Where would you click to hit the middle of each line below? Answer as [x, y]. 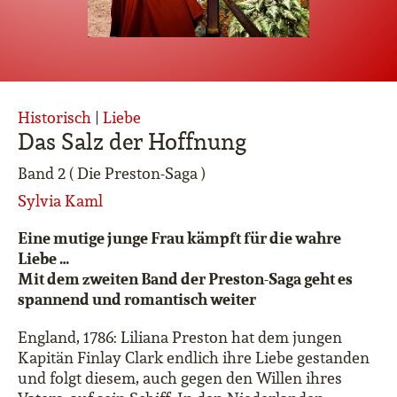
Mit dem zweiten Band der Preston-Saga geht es [185, 278]
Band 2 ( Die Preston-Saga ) [112, 173]
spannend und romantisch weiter [137, 299]
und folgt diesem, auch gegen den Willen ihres [180, 378]
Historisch [56, 117]
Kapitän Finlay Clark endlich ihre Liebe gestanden [194, 358]
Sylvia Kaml [60, 201]
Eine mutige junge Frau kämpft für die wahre [179, 237]
